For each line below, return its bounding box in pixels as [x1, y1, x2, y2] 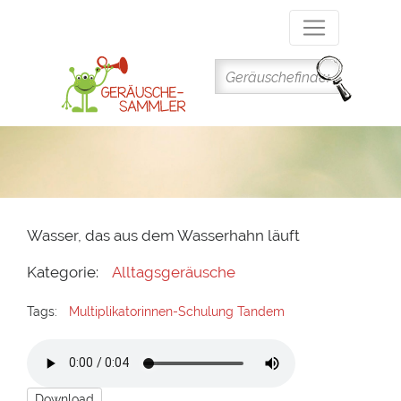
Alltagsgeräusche [112, 263, 236, 282]
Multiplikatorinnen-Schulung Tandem [69, 303, 286, 319]
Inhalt [200, 48, 235, 64]
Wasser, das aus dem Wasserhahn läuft [27, 226, 300, 245]
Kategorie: [27, 263, 98, 282]
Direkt [200, 4, 237, 20]
